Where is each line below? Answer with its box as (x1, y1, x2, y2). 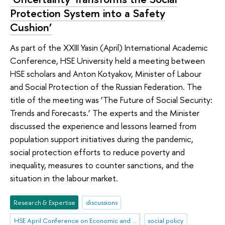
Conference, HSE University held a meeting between (10, 54, 205, 66)
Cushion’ (10, 20, 52, 35)
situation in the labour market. (10, 172, 118, 184)
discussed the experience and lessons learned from (10, 120, 196, 132)
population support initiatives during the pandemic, (10, 133, 193, 145)
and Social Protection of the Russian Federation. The (10, 80, 202, 92)
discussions (85, 198, 118, 207)
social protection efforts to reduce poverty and (10, 146, 185, 158)
